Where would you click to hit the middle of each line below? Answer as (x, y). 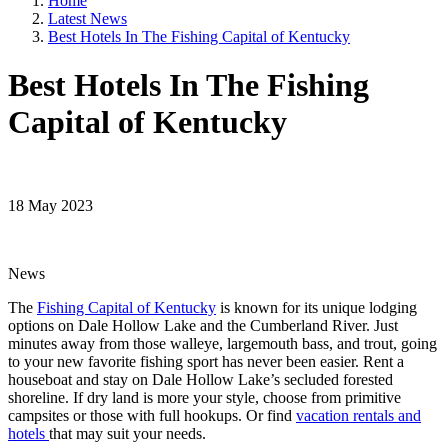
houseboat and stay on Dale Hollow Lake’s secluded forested (200, 379)
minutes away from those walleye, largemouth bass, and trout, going (222, 343)
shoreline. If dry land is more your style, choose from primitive (204, 397)
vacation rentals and (358, 415)
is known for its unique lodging (316, 307)
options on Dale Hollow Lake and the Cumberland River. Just (203, 325)
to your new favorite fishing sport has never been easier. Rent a (206, 361)
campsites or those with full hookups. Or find (152, 415)
